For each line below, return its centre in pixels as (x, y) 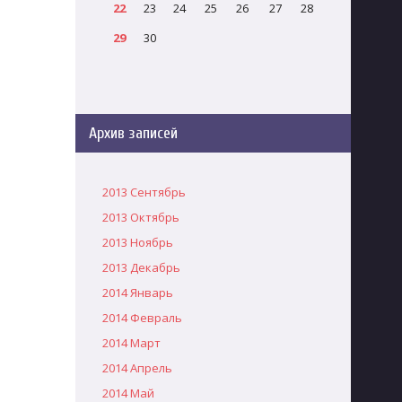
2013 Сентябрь (144, 192)
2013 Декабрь (141, 267)
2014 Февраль (142, 318)
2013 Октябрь (140, 217)
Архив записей (133, 133)
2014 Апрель (137, 368)
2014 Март (131, 343)
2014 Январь (137, 293)
